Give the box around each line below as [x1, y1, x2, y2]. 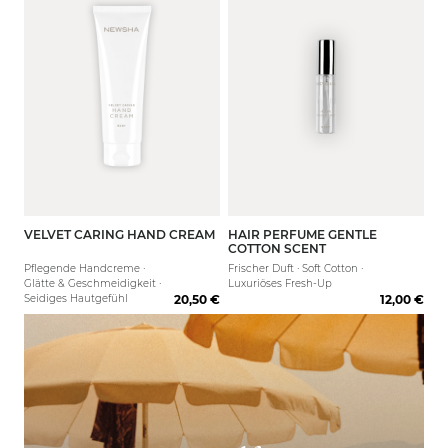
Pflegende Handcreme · [24, 262, 145, 275]
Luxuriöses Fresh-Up [228, 277, 332, 290]
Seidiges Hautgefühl [24, 292, 128, 305]
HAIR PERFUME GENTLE [228, 227, 377, 242]
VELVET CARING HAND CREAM [24, 227, 215, 242]
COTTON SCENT [228, 241, 326, 256]
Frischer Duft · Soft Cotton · [228, 262, 363, 275]
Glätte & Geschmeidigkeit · [24, 277, 161, 290]
